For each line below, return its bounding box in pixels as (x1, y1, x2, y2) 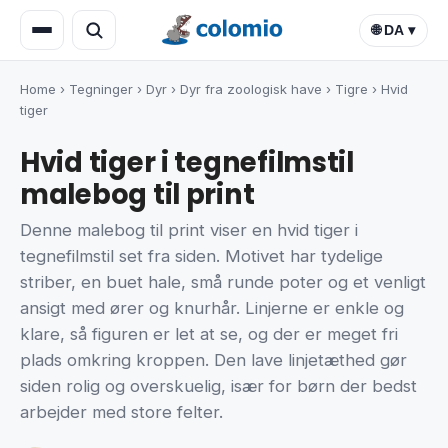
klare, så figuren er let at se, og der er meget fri (20, 324, 398, 345)
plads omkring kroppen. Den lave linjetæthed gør (20, 350, 407, 371)
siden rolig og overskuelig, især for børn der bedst (20, 376, 417, 397)
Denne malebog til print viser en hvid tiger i (20, 220, 358, 241)
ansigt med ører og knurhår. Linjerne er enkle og (20, 298, 404, 319)
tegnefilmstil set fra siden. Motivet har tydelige (20, 246, 383, 267)
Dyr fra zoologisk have (180, 81, 322, 97)
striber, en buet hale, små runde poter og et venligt (20, 272, 426, 293)
